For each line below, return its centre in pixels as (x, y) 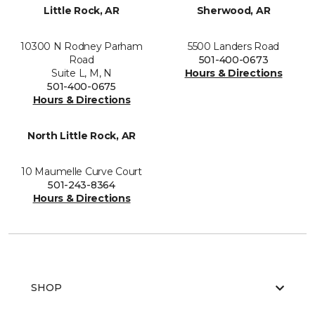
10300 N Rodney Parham (82, 47)
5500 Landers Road (233, 47)
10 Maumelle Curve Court (82, 172)
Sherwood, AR (233, 11)
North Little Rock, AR (82, 136)
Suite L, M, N (82, 73)
